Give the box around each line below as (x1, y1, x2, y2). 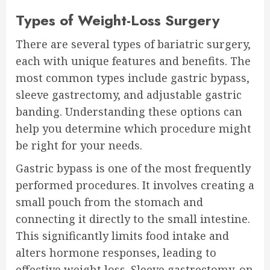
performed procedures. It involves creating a (16, 177, 254, 192)
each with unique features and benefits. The (16, 53, 251, 68)
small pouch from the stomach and (16, 194, 203, 209)
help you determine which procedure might (16, 121, 251, 136)
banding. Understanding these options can (16, 104, 242, 119)
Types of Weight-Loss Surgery (16, 9, 220, 31)
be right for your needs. (16, 137, 142, 152)
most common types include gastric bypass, (16, 70, 250, 85)
